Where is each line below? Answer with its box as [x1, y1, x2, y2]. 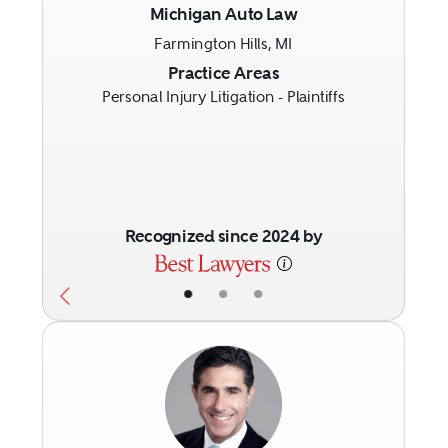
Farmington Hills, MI [154, 35, 294, 54]
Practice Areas [168, 62, 279, 84]
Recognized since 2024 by [124, 226, 323, 248]
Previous [58, 59, 155, 89]
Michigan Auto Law [150, 3, 298, 25]
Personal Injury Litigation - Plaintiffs [102, 88, 346, 106]
